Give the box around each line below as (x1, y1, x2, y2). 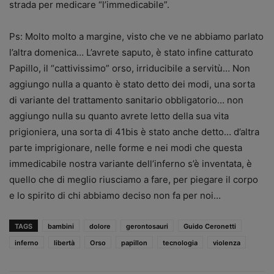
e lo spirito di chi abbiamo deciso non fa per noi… (9, 190, 221, 202)
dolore (89, 222, 111, 231)
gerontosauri (126, 222, 168, 231)
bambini (48, 222, 74, 231)
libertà (54, 239, 75, 248)
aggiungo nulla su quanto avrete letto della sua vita (9, 110, 229, 122)
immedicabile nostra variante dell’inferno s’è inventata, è (9, 158, 252, 170)
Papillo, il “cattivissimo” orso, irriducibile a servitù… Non (9, 62, 250, 75)
